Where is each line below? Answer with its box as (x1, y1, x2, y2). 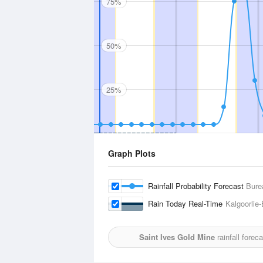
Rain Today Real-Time (148, 198, 225, 209)
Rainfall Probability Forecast (148, 180, 246, 191)
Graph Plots (108, 147, 156, 159)
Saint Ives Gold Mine (139, 231, 215, 242)
